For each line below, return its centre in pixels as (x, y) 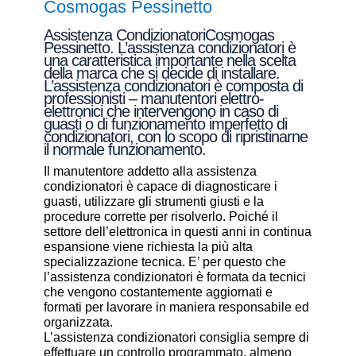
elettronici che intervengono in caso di (161, 111)
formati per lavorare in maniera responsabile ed (176, 307)
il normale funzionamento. (124, 149)
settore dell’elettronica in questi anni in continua (177, 232)
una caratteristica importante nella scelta (169, 60)
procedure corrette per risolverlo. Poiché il (161, 217)
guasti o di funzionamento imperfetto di (165, 124)
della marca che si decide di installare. (161, 73)
